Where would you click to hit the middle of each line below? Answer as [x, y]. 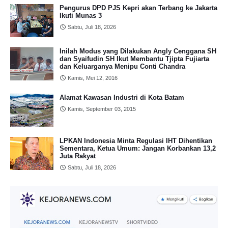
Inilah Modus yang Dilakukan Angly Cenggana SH [138, 51]
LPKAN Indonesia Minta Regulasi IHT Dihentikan [136, 140]
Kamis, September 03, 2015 [102, 109]
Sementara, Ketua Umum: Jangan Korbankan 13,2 [138, 148]
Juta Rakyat [78, 156]
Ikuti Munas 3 [81, 15]
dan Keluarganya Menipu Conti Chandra [122, 66]
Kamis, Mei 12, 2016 [93, 78]
